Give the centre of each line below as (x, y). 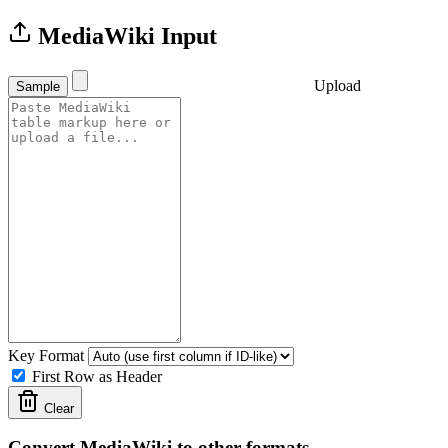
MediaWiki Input (124, 35)
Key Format (46, 355)
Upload (335, 85)
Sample (38, 86)
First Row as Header (97, 376)
